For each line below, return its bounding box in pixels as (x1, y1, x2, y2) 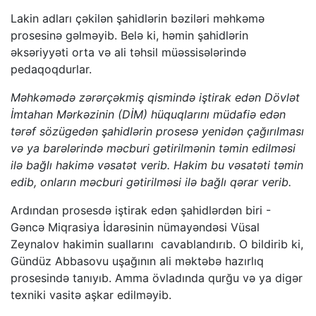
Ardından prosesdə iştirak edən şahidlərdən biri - (11, 202, 271, 217)
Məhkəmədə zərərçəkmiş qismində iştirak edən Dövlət (11, 90, 300, 104)
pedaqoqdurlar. (11, 61, 92, 76)
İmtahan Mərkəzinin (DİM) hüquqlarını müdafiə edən (11, 107, 286, 121)
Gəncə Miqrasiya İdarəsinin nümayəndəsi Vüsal (11, 219, 260, 234)
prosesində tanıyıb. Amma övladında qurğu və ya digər (11, 270, 303, 285)
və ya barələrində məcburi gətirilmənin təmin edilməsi (11, 140, 296, 155)
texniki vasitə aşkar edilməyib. (11, 287, 171, 302)
